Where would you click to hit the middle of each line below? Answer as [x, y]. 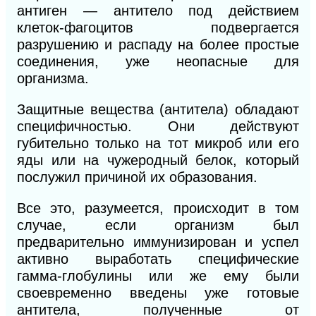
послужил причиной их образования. [137, 177]
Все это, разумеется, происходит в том [158, 208]
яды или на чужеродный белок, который [158, 160]
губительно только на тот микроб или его [158, 144]
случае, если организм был [158, 225]
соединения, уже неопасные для [158, 62]
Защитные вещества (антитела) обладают [158, 110]
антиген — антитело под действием [158, 11]
